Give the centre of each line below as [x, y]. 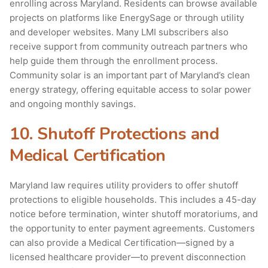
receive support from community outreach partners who [129, 47]
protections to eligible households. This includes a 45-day [133, 200]
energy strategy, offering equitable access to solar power [130, 90]
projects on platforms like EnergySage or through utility [127, 18]
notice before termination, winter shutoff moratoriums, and [134, 214]
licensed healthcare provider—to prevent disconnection [128, 257]
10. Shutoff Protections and [115, 134]
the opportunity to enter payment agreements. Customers [132, 229]
